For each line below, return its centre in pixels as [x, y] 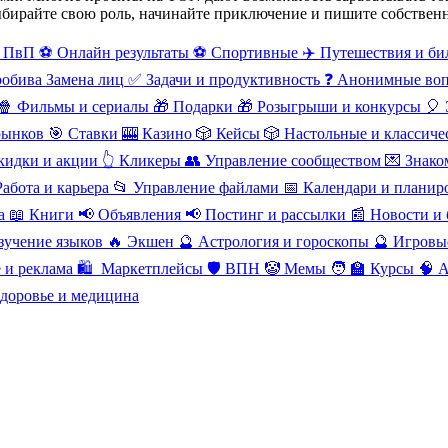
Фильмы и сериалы [83, 106]
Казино [167, 133]
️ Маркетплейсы [150, 268]
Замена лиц [85, 79]
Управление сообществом [293, 160]
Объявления [139, 214]
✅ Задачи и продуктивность [224, 79]
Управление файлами [206, 187]
